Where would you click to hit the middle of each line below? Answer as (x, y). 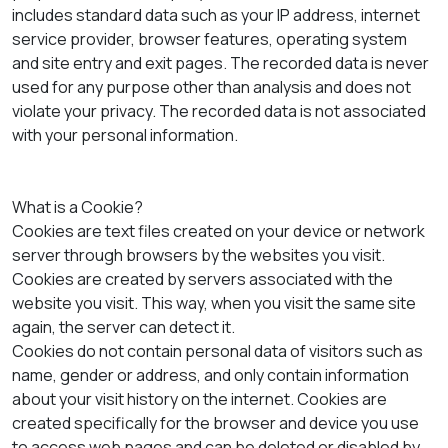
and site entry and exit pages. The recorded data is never (220, 62)
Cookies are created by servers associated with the (202, 278)
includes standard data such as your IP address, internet (216, 14)
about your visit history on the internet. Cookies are (199, 398)
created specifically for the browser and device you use (215, 422)
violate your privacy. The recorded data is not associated (219, 110)
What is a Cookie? (77, 206)
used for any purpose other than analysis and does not (211, 86)
